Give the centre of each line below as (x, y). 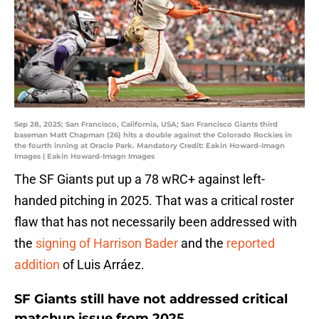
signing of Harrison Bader (107, 244)
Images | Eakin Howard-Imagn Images (84, 157)
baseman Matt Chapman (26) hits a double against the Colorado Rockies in (153, 135)
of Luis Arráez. (102, 265)
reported (251, 244)
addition (37, 265)
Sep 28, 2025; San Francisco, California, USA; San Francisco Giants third (146, 125)
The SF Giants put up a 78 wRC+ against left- (140, 179)
